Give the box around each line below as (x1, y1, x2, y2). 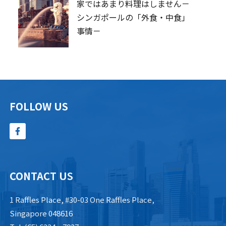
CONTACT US (10, 168, 74, 183)
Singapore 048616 (10, 208, 73, 218)
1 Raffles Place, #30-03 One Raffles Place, (10, 194, 155, 205)
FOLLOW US (10, 99, 69, 114)
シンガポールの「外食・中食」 (77, 11, 190, 23)
